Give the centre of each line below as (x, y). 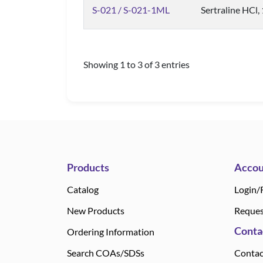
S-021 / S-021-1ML (131, 10)
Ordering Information (111, 232)
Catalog (83, 189)
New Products (96, 210)
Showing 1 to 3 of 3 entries (136, 64)
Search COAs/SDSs (106, 253)
